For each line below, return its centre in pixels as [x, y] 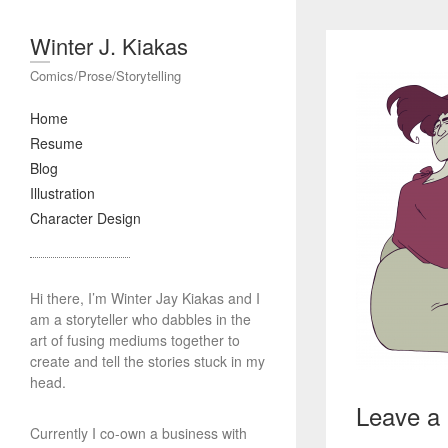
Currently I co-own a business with [138, 433]
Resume [56, 143]
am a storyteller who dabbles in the [140, 319]
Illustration [62, 193]
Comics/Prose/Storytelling [105, 75]
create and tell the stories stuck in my [147, 361]
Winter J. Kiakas [109, 45]
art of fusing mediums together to [135, 340]
